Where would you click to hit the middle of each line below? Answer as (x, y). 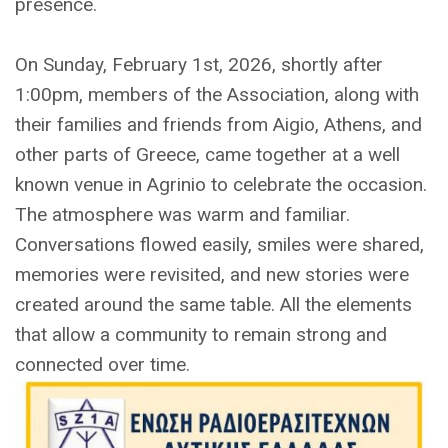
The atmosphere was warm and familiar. (182, 214)
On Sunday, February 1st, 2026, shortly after (199, 64)
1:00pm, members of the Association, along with (217, 94)
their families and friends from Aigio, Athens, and (218, 124)
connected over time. (102, 364)
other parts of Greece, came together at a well (207, 154)
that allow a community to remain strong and (201, 334)
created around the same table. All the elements (213, 304)
